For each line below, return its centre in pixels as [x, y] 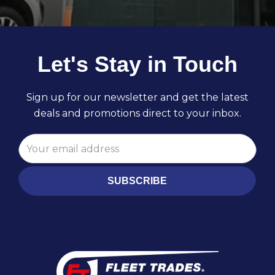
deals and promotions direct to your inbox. [137, 114]
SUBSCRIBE [137, 181]
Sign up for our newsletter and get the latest [137, 98]
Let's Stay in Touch [137, 64]
